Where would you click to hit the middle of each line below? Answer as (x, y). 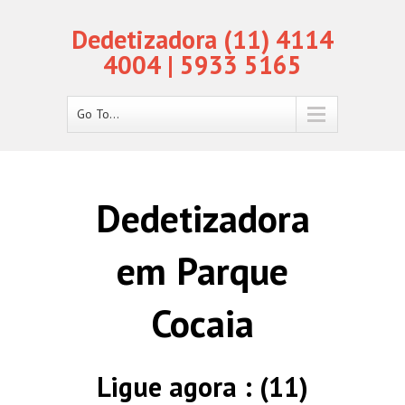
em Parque (202, 271)
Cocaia (202, 323)
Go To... (98, 114)
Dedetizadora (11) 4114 (202, 39)
